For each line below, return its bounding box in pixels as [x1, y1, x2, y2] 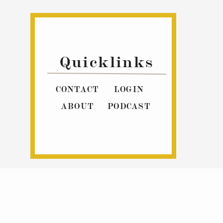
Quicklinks [59, 51, 154, 71]
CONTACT [55, 84, 99, 94]
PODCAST [108, 101, 150, 111]
